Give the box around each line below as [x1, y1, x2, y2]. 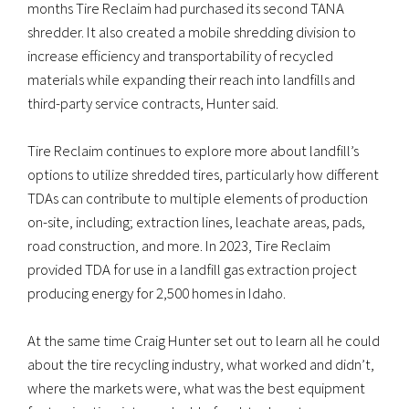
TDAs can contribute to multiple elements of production [27, 188, 368, 209]
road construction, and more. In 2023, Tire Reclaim [27, 236, 330, 257]
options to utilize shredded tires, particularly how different [27, 164, 379, 185]
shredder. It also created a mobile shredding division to [27, 21, 356, 42]
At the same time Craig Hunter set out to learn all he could [27, 330, 380, 351]
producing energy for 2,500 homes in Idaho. [27, 283, 286, 304]
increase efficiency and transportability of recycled [27, 45, 333, 66]
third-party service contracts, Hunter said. [27, 92, 278, 113]
